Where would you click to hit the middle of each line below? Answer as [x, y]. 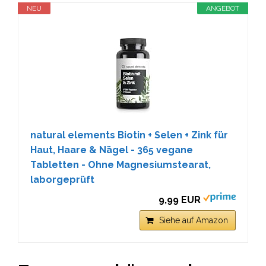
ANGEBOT [223, 8]
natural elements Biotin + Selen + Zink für [129, 135]
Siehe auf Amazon [194, 220]
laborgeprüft [62, 179]
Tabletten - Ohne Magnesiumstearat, [121, 164]
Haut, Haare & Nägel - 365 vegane [112, 150]
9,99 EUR [180, 199]
